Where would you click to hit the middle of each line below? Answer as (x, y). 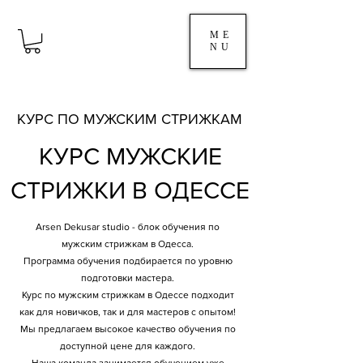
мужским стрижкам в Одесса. (128, 244)
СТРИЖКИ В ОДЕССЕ (130, 191)
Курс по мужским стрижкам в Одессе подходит (128, 295)
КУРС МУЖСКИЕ (130, 157)
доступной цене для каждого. (128, 346)
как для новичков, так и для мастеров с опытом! (128, 312)
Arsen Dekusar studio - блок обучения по (128, 227)
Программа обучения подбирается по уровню (128, 261)
